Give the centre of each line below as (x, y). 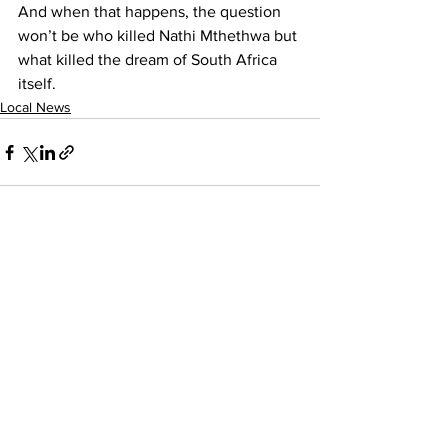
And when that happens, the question (151, 11)
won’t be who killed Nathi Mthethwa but (159, 35)
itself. (37, 83)
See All (298, 265)
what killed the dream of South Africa (149, 59)
